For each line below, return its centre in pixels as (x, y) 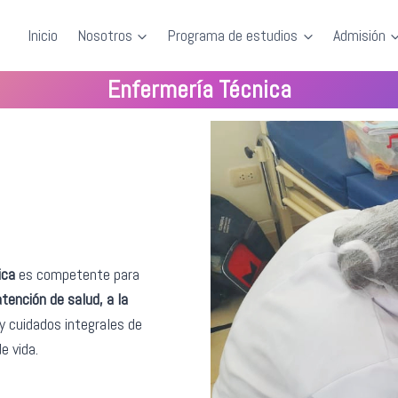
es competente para (77, 275)
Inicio (43, 35)
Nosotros (104, 35)
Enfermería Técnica (199, 89)
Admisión (359, 35)
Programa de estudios (233, 35)
